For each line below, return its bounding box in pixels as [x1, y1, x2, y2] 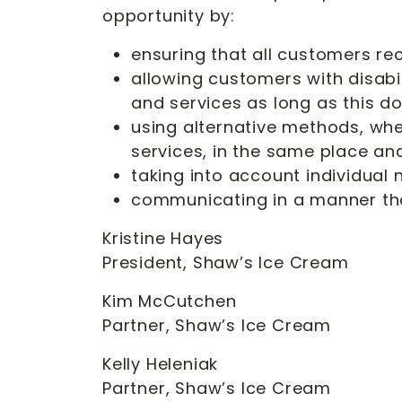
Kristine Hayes [102, 227, 224, 249]
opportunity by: [102, 4, 235, 27]
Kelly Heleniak [102, 353, 219, 375]
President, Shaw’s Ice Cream [102, 251, 349, 274]
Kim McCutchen [102, 290, 237, 312]
